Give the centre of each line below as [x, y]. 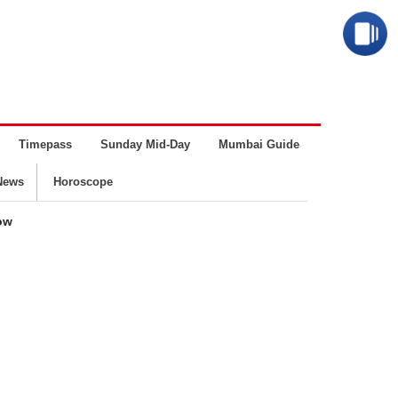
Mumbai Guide [259, 144]
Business [353, 144]
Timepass [45, 144]
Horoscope [83, 182]
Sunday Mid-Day [145, 144]
